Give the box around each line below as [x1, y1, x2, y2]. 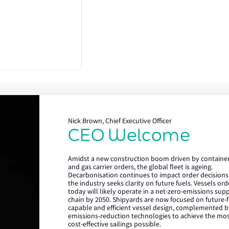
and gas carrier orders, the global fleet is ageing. [68, 162, 213, 172]
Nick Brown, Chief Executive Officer [68, 116, 172, 126]
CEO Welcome [68, 123, 190, 147]
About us [120, 159, 151, 171]
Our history [120, 198, 160, 210]
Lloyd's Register [120, 141, 174, 151]
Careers [120, 179, 147, 190]
